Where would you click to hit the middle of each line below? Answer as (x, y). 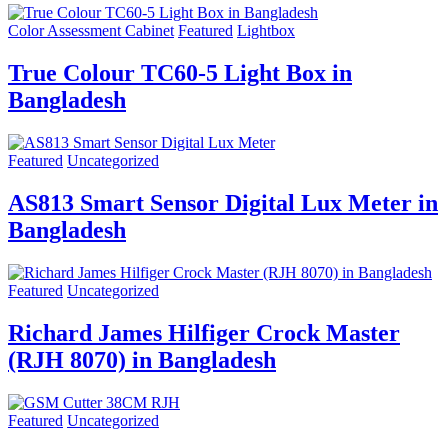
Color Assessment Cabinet (91, 31)
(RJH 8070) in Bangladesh (142, 359)
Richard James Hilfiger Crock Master (204, 332)
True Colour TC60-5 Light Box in (180, 73)
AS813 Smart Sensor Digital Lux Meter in (223, 203)
